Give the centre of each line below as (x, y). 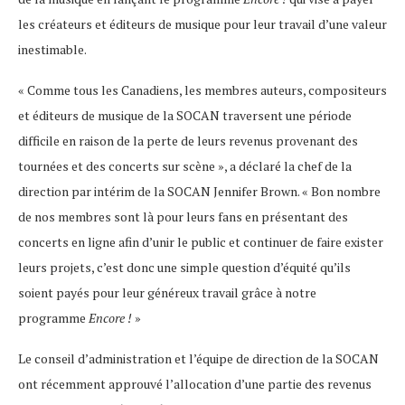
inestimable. (52, 50)
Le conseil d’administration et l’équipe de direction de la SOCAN (198, 359)
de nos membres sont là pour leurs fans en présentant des (183, 217)
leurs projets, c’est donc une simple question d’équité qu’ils (184, 268)
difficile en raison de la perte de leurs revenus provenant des (188, 141)
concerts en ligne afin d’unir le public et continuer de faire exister (201, 242)
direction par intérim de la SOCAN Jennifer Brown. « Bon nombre (199, 192)
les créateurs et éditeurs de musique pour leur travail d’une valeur (202, 24)
